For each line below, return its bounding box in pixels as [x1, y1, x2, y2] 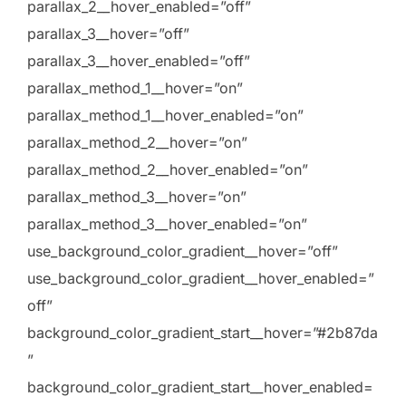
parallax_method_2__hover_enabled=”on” [27, 159, 308, 179]
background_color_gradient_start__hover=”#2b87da [27, 323, 378, 342]
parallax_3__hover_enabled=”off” [27, 51, 250, 70]
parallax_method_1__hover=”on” [27, 78, 243, 97]
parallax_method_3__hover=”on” [27, 187, 246, 206]
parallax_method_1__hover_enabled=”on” [27, 105, 304, 124]
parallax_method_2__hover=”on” [27, 132, 247, 151]
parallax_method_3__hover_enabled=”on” [27, 214, 307, 233]
